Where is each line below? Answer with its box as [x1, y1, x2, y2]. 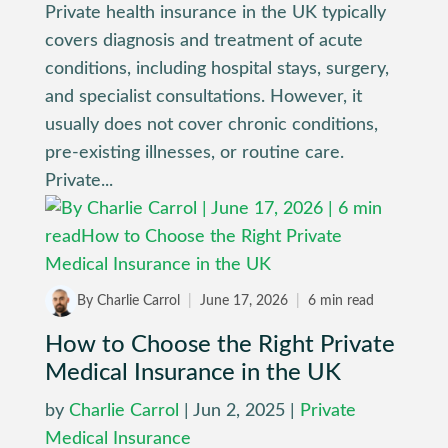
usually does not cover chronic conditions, [44, 116, 378, 135]
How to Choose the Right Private [44, 333, 395, 358]
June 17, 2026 [195, 293, 292, 308]
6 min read [303, 293, 374, 308]
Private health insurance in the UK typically [44, 4, 386, 23]
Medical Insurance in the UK [44, 361, 341, 386]
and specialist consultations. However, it [44, 88, 362, 107]
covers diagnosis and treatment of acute [44, 32, 363, 51]
